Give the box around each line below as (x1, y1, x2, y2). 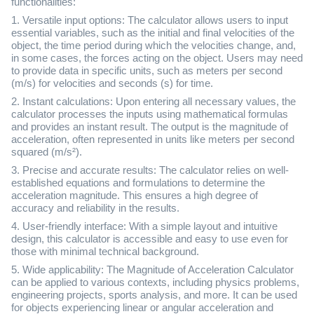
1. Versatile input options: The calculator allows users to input (11, 14, 288, 26)
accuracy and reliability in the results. (11, 202, 179, 214)
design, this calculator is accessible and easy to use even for (11, 233, 288, 245)
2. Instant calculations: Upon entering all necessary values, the (11, 95, 296, 107)
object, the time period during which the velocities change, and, (11, 39, 296, 51)
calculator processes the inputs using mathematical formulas (11, 108, 288, 120)
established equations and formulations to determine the (11, 177, 265, 189)
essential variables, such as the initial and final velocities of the (11, 27, 294, 39)
